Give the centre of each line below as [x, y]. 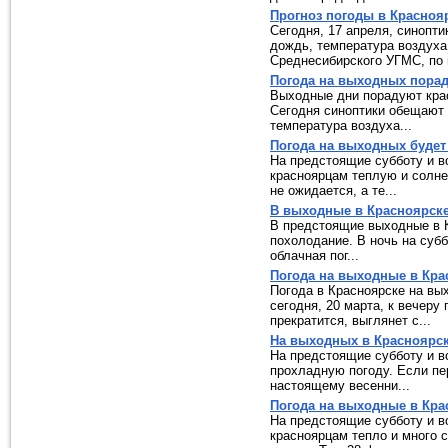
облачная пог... [314, 255]
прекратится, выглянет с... [350, 320]
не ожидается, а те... [333, 190]
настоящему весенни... [340, 385]
